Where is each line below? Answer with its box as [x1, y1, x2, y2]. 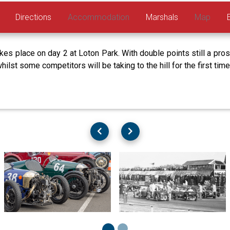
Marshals [146, 12, 179, 22]
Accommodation [68, 12, 130, 22]
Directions [15, 12, 52, 22]
